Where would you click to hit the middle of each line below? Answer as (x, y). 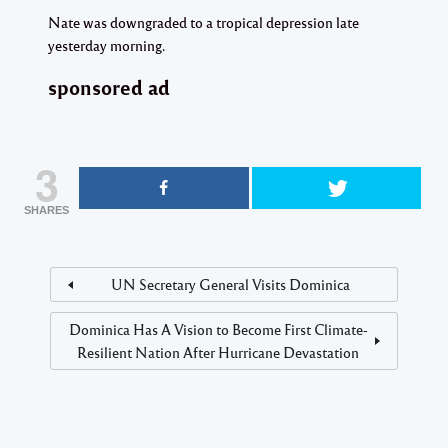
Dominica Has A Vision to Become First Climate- (218, 329)
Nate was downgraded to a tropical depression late (203, 22)
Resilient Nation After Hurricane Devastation (218, 352)
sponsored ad (109, 87)
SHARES (46, 210)
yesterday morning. (106, 45)
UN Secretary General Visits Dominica (230, 284)
